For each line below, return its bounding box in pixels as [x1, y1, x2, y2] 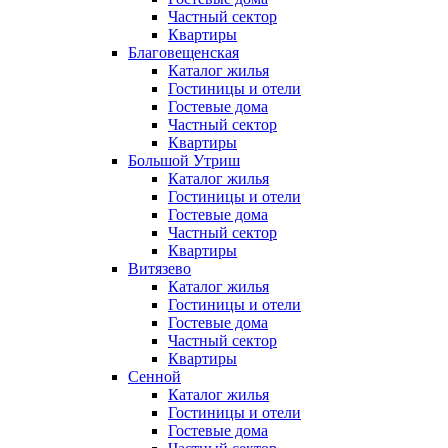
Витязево [128, 260, 191, 278]
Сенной [128, 368, 181, 386]
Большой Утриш [128, 152, 240, 170]
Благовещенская [128, 44, 239, 62]
